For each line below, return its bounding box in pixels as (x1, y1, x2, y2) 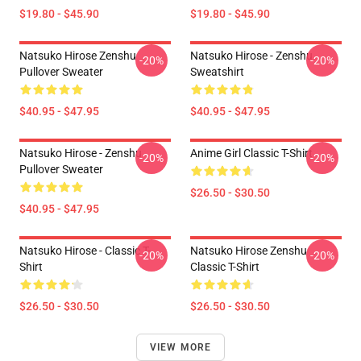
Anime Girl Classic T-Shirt (190, 147, 313, 160)
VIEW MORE (149, 342, 212, 353)
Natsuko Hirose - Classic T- (19, 244, 151, 257)
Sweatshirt (190, 65, 244, 78)
